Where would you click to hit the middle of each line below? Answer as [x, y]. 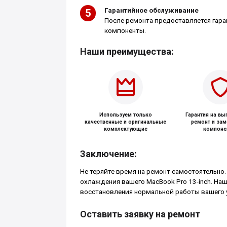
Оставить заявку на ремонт [140, 214]
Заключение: [108, 154]
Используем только [125, 115]
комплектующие [125, 129]
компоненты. [125, 30]
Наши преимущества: [127, 51]
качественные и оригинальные [126, 122]
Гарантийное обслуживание [151, 10]
